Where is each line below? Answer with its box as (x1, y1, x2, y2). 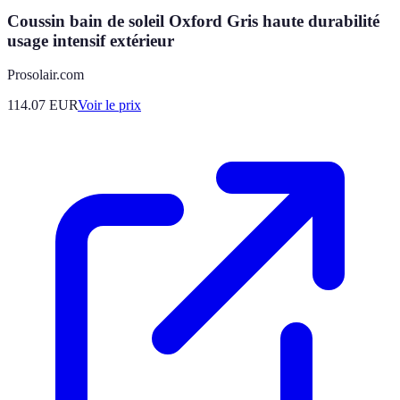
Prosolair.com (7, 67, 84, 83)
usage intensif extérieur (7, 30, 174, 50)
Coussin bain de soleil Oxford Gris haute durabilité (7, 11, 379, 30)
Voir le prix (78, 97, 141, 113)
